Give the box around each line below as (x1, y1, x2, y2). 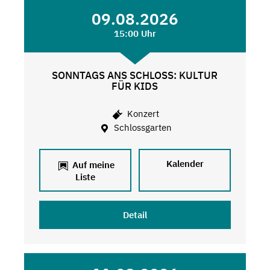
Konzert (124, 108, 159, 120)
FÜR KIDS (111, 79, 159, 93)
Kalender (166, 157, 204, 169)
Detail (122, 209, 147, 221)
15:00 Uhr (113, 27, 156, 39)
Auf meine (69, 159, 115, 171)
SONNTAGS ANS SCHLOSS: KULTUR (52, 68, 218, 82)
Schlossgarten (111, 122, 172, 134)
